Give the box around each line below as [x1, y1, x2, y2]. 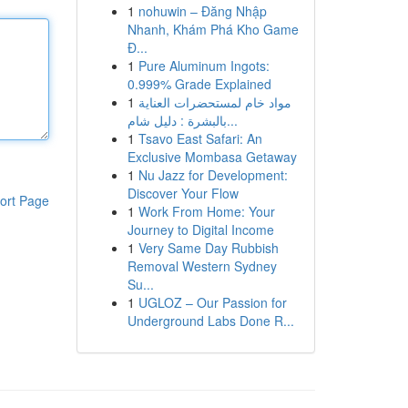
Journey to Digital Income [127, 220, 274, 239]
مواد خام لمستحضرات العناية [138, 93, 291, 111]
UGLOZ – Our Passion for [138, 293, 287, 311]
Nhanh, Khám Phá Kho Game [127, 20, 299, 38]
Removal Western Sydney [127, 257, 277, 275]
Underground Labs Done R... [127, 311, 294, 330]
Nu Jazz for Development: [138, 166, 288, 184]
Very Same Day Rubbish [138, 239, 279, 257]
